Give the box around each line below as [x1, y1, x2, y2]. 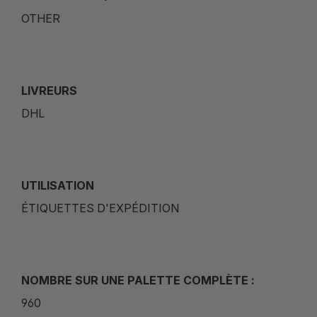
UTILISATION [21, 178, 94, 193]
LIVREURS [21, 83, 77, 98]
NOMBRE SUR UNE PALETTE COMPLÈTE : [21, 273, 255, 288]
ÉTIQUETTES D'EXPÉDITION [21, 201, 179, 216]
